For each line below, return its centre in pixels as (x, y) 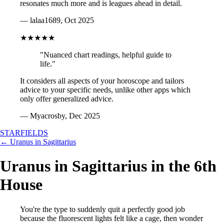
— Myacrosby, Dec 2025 (60, 116)
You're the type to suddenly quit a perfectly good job (102, 209)
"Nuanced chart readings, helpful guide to (106, 55)
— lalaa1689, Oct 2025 (57, 20)
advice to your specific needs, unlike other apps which (105, 90)
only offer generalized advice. (67, 99)
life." (48, 64)
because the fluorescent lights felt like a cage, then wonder (111, 218)
